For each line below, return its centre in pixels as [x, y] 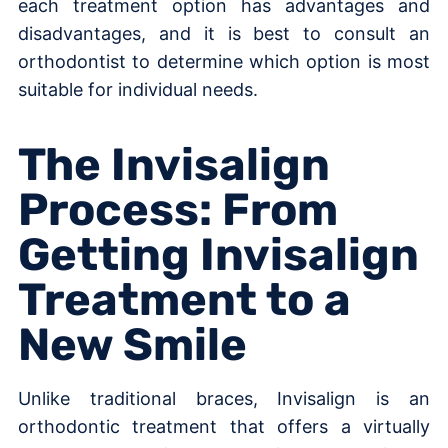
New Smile [132, 344]
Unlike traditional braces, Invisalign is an [224, 398]
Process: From [178, 209]
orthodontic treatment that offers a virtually [224, 426]
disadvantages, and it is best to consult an [224, 33]
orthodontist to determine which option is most [224, 61]
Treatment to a [184, 299]
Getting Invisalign [218, 254]
